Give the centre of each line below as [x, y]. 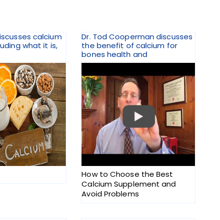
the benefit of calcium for [129, 46]
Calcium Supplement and [129, 184]
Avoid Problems [110, 194]
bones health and [114, 55]
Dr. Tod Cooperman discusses [137, 37]
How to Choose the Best [127, 174]
